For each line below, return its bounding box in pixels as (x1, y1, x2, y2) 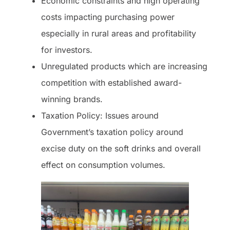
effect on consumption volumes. (41, 160, 165, 170)
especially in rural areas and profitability (41, 28, 196, 39)
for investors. (41, 45, 95, 55)
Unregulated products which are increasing (41, 61, 207, 71)
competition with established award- (41, 78, 182, 88)
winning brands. (41, 94, 103, 104)
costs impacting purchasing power (41, 12, 175, 22)
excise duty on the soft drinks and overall (41, 143, 201, 154)
